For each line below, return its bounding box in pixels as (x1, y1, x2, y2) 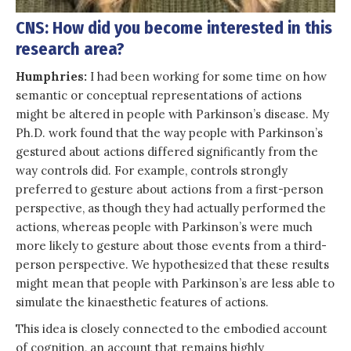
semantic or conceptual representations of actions (16, 87, 302, 103)
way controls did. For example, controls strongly (16, 162, 288, 178)
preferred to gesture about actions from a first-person (16, 181, 324, 197)
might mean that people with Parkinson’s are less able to (16, 275, 335, 291)
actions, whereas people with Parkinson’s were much (16, 219, 313, 234)
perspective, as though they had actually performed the (16, 200, 326, 215)
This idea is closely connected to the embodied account (16, 320, 327, 336)
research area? (16, 38, 125, 60)
